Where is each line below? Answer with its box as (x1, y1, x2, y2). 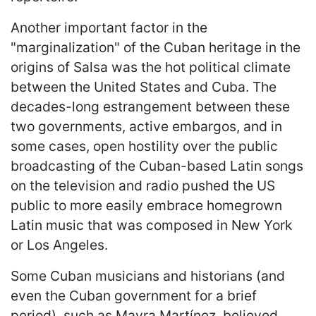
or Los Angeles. (11, 236, 108, 253)
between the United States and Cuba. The (11, 78, 276, 95)
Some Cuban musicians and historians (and (11, 267, 285, 284)
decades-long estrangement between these (11, 97, 290, 115)
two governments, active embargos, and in (11, 117, 282, 135)
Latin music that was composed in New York (11, 216, 292, 233)
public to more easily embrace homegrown (11, 196, 282, 214)
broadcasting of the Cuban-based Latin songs (11, 157, 303, 174)
